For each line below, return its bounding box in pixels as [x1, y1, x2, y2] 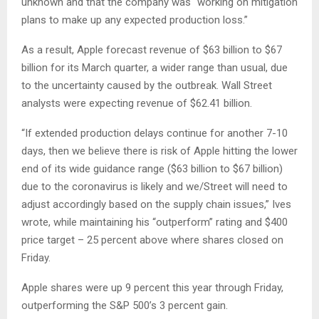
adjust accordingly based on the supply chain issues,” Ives [21, 197, 291, 211]
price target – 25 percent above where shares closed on [21, 233, 283, 246]
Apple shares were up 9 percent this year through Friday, [21, 281, 283, 294]
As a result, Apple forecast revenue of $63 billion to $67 [21, 43, 282, 56]
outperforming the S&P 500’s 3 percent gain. [21, 298, 228, 312]
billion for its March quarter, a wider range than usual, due [21, 61, 288, 74]
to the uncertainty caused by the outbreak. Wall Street [21, 78, 272, 92]
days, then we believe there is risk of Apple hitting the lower [21, 144, 298, 157]
